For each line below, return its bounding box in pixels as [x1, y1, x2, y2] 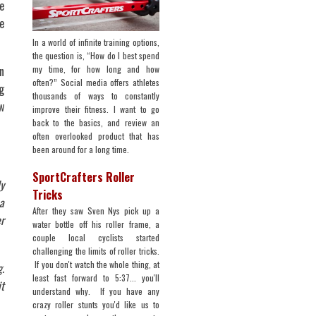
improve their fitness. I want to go [32, 102, 159, 115]
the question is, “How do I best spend [32, 49, 159, 61]
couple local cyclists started [32, 231, 159, 243]
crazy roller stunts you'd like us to [32, 298, 159, 310]
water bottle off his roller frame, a [32, 217, 159, 230]
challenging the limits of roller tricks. [32, 244, 159, 257]
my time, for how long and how [32, 62, 159, 75]
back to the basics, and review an [32, 116, 159, 128]
